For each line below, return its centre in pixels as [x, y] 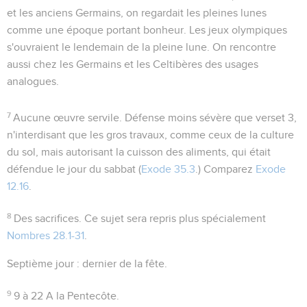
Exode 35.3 [168, 169]
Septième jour [40, 263]
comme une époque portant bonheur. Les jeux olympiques [147, 30]
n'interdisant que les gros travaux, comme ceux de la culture [150, 135]
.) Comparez [225, 169]
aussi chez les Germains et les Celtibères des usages [133, 64]
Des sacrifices [47, 218]
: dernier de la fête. [121, 263]
